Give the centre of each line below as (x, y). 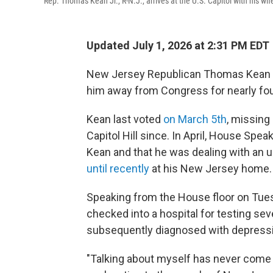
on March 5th (195, 119)
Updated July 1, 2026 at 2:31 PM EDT (178, 46)
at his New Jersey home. (211, 169)
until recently (118, 169)
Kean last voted (125, 119)
